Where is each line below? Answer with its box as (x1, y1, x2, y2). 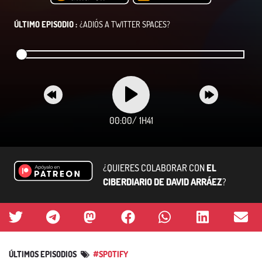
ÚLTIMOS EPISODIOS (9, 249, 78, 259)
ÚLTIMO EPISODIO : (14, 19, 77, 29)
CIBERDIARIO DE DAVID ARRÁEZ (103, 175, 222, 188)
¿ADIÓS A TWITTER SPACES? (79, 19, 170, 29)
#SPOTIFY (93, 249, 128, 259)
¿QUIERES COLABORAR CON (103, 161, 206, 174)
